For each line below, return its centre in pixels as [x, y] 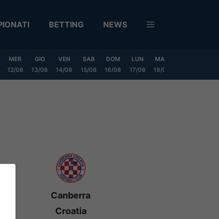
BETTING [66, 24]
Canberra [71, 195]
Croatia [71, 211]
